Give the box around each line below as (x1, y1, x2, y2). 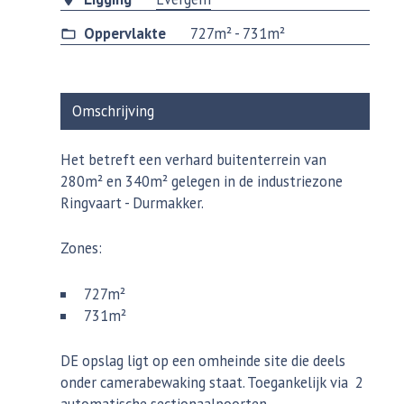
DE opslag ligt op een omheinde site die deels (60, 350, 346, 371)
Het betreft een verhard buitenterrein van (60, 150, 327, 170)
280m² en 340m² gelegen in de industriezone (60, 171, 344, 192)
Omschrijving (72, 101, 155, 122)
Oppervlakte (84, 23, 167, 44)
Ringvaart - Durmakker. (60, 193, 205, 214)
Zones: (60, 238, 103, 259)
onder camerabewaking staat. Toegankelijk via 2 (60, 372, 364, 392)
